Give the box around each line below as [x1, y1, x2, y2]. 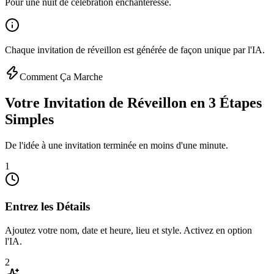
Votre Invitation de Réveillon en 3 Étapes [5, 94, 262, 111]
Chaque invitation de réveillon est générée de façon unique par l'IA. [5, 44, 265, 55]
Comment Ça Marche [20, 71, 103, 82]
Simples [5, 111, 54, 127]
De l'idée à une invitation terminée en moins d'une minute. [5, 139, 228, 150]
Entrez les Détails [5, 200, 90, 213]
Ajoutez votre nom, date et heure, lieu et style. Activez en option [5, 225, 252, 236]
